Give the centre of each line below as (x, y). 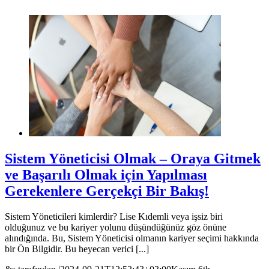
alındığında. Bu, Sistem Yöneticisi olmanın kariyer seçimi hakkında (132, 238)
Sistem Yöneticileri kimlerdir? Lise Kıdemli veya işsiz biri (114, 216)
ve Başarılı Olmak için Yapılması (106, 174)
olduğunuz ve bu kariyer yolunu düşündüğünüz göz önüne (116, 227)
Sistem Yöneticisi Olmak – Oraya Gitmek (133, 158)
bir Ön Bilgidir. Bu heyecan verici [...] (77, 249)
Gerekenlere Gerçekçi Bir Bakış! (107, 191)
